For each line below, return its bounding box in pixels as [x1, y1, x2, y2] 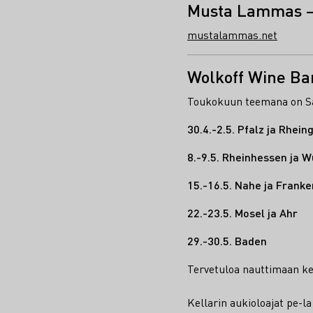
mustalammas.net [187, 27, 277, 42]
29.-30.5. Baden [187, 233, 267, 248]
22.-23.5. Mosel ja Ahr [187, 205, 298, 220]
